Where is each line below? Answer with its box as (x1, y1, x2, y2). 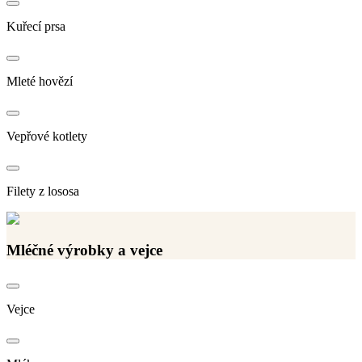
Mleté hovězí (6, 74, 73, 89)
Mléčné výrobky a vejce (6, 242, 162, 259)
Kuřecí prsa (6, 19, 65, 34)
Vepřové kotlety (6, 129, 87, 144)
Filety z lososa (6, 184, 79, 199)
